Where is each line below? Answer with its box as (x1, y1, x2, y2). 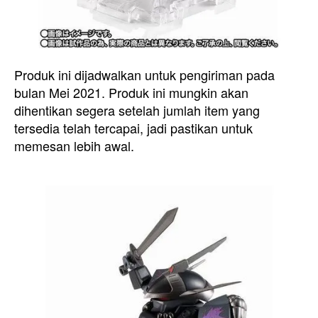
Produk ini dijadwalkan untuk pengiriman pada (14, 65, 275, 84)
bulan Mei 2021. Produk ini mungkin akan (14, 83, 248, 102)
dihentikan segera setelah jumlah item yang (14, 101, 260, 119)
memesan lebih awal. (14, 136, 134, 155)
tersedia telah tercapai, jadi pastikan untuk (14, 119, 253, 137)
